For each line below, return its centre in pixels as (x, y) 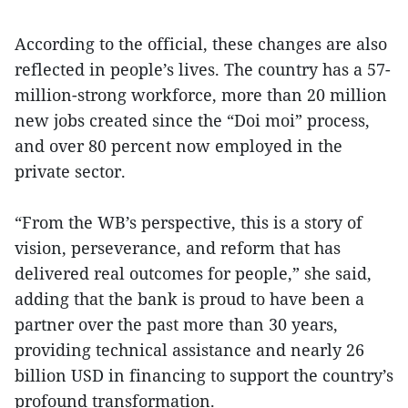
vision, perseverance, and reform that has (178, 248)
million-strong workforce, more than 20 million (201, 95)
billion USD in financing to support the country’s (204, 376)
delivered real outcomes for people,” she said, (193, 274)
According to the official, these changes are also (201, 44)
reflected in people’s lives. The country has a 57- (203, 70)
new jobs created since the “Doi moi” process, (192, 121)
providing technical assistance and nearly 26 (189, 350)
